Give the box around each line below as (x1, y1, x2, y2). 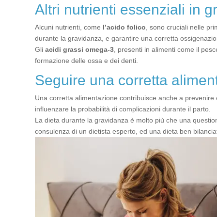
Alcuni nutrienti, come (35, 23, 103, 31)
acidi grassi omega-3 (45, 46, 114, 53)
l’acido (103, 23, 125, 31)
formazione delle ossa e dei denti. (35, 57, 138, 64)
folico (127, 23, 146, 31)
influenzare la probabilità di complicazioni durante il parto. (35, 105, 211, 113)
